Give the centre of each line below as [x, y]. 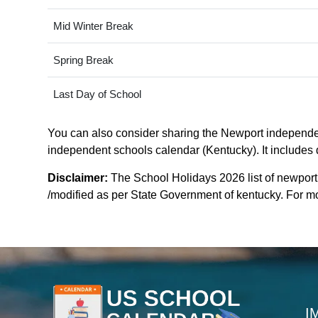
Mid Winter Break [93, 26]
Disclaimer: [78, 178]
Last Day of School [97, 94]
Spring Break [83, 60]
